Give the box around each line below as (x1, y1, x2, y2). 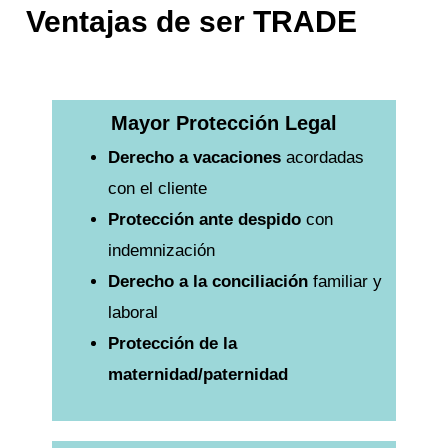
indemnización (107, 241, 215, 261)
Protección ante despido (107, 210, 301, 230)
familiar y (307, 272, 382, 292)
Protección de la (107, 334, 237, 354)
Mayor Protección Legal (111, 112, 337, 135)
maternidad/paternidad (107, 365, 288, 385)
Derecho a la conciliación (107, 272, 308, 292)
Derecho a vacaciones (107, 148, 281, 168)
